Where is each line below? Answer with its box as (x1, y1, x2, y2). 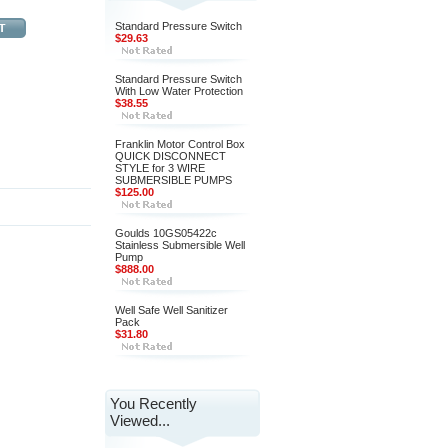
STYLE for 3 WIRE (115, 162, 205, 174)
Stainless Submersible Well (115, 239, 245, 251)
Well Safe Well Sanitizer (115, 304, 228, 316)
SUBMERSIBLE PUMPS (115, 174, 232, 186)
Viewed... (110, 412, 170, 429)
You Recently (110, 395, 197, 412)
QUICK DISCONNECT (115, 150, 226, 162)
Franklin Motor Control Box (115, 138, 245, 150)
